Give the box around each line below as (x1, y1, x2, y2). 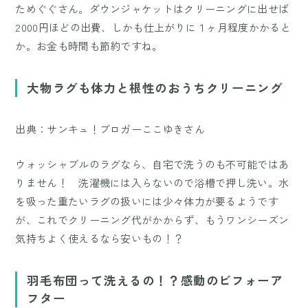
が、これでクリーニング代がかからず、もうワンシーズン (15, 212, 289, 228)
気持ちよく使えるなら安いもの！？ (15, 231, 184, 246)
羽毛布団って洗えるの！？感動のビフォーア (27, 272, 283, 289)
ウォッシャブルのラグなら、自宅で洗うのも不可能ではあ (15, 157, 289, 172)
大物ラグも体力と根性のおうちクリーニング (27, 78, 283, 96)
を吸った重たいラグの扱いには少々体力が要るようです (15, 194, 278, 209)
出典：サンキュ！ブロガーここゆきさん (15, 122, 205, 137)
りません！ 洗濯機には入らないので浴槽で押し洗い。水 (15, 175, 289, 190)
